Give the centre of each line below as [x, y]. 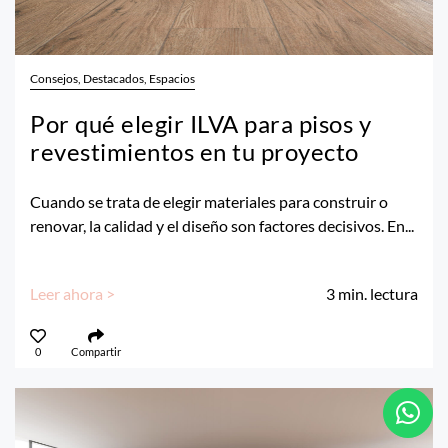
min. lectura [378, 293]
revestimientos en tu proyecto [194, 151]
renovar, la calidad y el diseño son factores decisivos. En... [222, 225]
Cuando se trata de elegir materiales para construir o [209, 201]
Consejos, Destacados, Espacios [112, 78]
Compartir [95, 351]
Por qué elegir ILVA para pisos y [200, 123]
